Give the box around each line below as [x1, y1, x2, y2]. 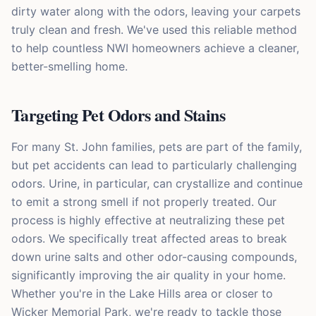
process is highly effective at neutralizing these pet [11, 213, 285, 228]
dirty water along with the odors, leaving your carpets [11, 4, 300, 19]
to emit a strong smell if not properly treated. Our [11, 195, 276, 209]
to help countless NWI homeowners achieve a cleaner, [11, 41, 299, 56]
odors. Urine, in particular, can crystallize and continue [11, 176, 303, 191]
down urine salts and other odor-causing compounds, [11, 250, 297, 265]
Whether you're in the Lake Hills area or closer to [11, 286, 273, 301]
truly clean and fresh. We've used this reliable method [11, 23, 297, 37]
